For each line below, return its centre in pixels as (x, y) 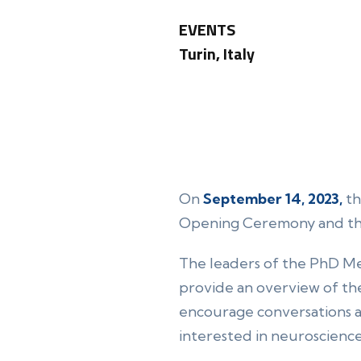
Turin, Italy (217, 54)
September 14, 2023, (273, 199)
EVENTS (207, 29)
